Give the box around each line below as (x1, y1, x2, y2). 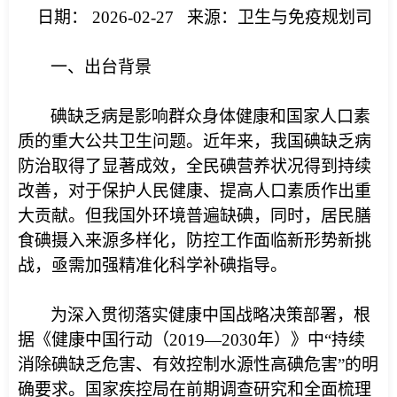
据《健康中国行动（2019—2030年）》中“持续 (18, 331, 365, 349)
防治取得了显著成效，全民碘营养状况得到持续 (18, 157, 371, 175)
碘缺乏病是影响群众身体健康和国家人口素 (51, 107, 370, 126)
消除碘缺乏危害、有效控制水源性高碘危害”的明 (18, 355, 378, 374)
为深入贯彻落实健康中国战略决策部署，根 (51, 306, 370, 324)
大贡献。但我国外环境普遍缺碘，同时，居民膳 (18, 206, 371, 225)
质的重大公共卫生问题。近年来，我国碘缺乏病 (18, 132, 371, 151)
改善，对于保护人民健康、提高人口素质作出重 (18, 182, 371, 200)
